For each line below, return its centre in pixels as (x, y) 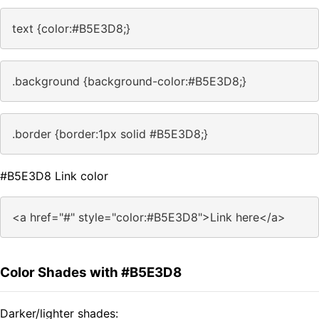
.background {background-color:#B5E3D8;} (129, 82)
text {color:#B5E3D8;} (71, 29)
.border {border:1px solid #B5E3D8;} (110, 134)
